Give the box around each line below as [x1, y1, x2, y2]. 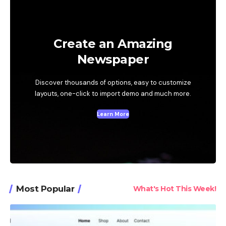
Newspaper [77, 51, 149, 67]
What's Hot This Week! [133, 184, 216, 194]
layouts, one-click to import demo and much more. [35, 89, 191, 98]
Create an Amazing [53, 36, 173, 51]
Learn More [97, 110, 129, 118]
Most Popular [16, 184, 74, 194]
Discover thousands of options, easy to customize [35, 78, 191, 87]
